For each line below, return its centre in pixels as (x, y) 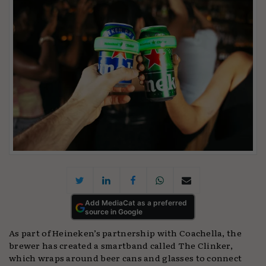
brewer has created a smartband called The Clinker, (121, 245)
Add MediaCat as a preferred (136, 202)
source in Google (114, 211)
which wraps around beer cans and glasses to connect (126, 258)
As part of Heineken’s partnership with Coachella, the (125, 233)
